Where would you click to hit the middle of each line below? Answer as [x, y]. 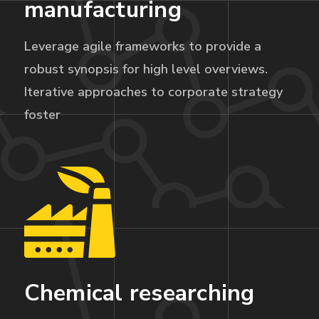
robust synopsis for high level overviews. [146, 69]
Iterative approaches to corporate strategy [153, 92]
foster [42, 115]
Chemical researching [139, 293]
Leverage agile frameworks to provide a [142, 46]
